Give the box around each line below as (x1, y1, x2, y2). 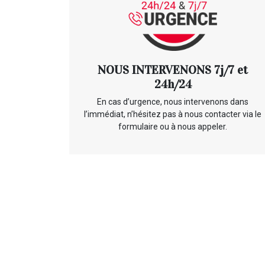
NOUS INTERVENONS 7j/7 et (98, 63, 248, 77)
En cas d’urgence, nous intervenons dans (97, 97, 248, 107)
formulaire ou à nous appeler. (118, 122, 227, 132)
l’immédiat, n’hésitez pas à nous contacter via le (84, 109, 261, 119)
